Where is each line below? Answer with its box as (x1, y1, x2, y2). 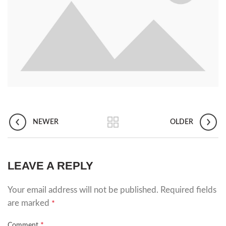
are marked (8, 199, 51, 208)
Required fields (160, 186, 216, 195)
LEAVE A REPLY (8, 159, 93, 173)
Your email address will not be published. (8, 186, 158, 195)
